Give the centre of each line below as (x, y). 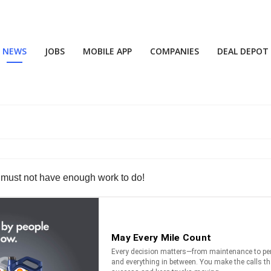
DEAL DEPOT (243, 51)
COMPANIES (175, 51)
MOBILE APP (107, 51)
